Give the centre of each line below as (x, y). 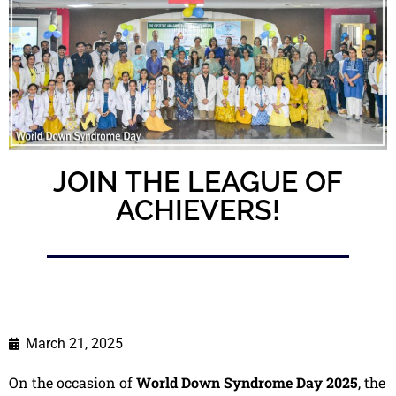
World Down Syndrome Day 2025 (247, 382)
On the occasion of (72, 382)
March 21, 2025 (74, 343)
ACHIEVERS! (198, 210)
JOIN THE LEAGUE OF (198, 182)
